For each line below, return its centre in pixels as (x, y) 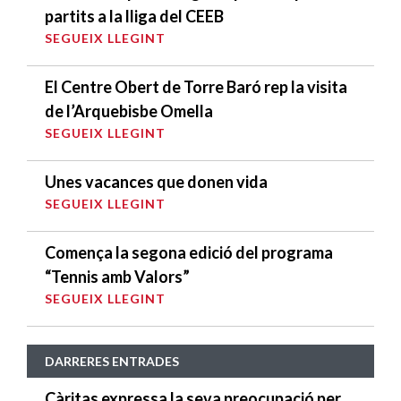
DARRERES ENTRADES (112, 361)
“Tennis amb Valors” (117, 276)
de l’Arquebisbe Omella (129, 111)
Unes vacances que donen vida (156, 181)
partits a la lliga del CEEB (134, 16)
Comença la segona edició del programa (189, 252)
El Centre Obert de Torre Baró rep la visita (196, 86)
